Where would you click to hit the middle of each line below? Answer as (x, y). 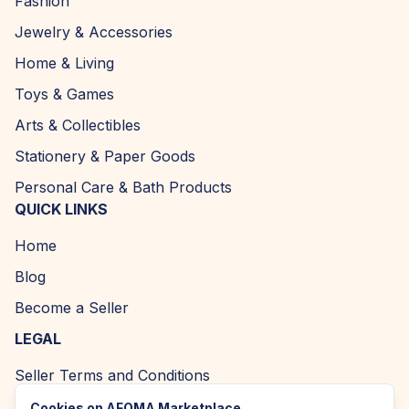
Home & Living (64, 63)
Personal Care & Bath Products (123, 188)
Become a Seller (72, 308)
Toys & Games (64, 94)
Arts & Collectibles (78, 126)
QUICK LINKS (61, 210)
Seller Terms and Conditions (112, 376)
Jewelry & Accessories (94, 32)
